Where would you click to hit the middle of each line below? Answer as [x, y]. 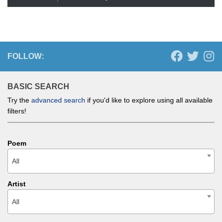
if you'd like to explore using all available [149, 100]
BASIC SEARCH [38, 86]
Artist [17, 184]
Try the [19, 100]
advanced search [58, 100]
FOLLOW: [26, 56]
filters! [17, 111]
